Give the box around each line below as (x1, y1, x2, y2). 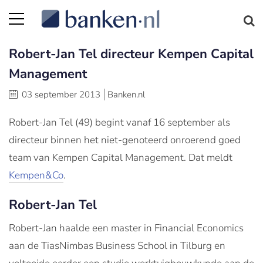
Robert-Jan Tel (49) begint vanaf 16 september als (9, 116, 230, 129)
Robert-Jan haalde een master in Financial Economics (9, 221, 244, 235)
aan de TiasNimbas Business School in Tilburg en (9, 239, 225, 252)
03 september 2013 (22, 89, 100, 100)
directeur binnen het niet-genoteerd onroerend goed (9, 133, 241, 147)
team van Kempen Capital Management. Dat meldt (9, 151, 232, 164)
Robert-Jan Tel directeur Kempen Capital (9, 45, 254, 63)
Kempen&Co (9, 168, 63, 182)
